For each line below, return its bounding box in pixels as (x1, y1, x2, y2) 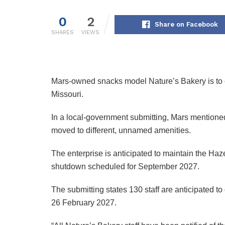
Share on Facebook (154, 21, 218, 29)
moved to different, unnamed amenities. (51, 126, 191, 135)
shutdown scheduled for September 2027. (51, 162, 199, 171)
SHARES (51, 29, 74, 36)
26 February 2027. (51, 198, 117, 207)
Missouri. (51, 90, 83, 99)
